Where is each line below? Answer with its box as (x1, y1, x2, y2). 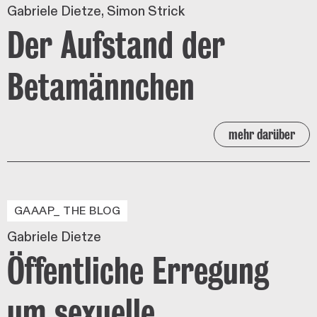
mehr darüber (229, 126, 295, 142)
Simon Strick (107, 2, 185, 20)
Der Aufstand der (7, 23, 225, 65)
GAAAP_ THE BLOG (14, 203, 121, 218)
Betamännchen (7, 65, 195, 107)
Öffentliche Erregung (7, 249, 269, 291)
